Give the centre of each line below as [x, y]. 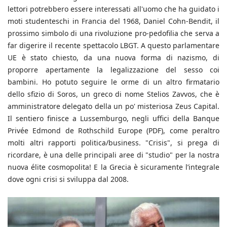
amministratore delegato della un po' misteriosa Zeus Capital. [113, 106]
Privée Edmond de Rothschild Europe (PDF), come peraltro [113, 130]
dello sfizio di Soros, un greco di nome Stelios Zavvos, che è [113, 94]
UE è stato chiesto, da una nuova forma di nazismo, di [113, 57]
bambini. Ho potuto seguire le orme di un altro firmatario [113, 82]
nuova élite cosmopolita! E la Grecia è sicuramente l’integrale [113, 167]
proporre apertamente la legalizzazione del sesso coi [113, 69]
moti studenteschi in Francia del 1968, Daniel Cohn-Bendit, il [113, 21]
